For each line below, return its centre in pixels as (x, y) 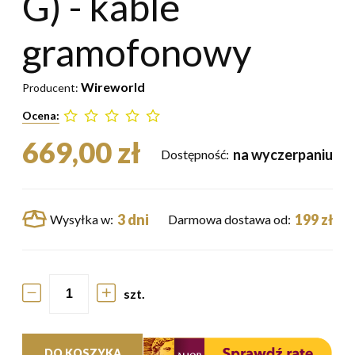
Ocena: (41, 115)
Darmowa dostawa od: (229, 219)
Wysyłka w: (82, 219)
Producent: (52, 87)
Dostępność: (195, 154)
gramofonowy (137, 52)
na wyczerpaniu (283, 154)
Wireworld (113, 86)
